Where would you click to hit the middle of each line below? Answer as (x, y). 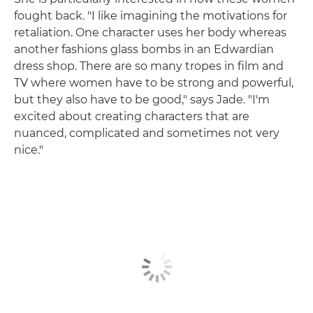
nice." (29, 150)
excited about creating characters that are (132, 117)
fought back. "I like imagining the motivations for (151, 16)
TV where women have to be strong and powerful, (154, 83)
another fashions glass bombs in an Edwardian (144, 50)
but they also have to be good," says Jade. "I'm (142, 100)
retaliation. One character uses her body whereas (150, 33)
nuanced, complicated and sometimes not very (147, 133)
